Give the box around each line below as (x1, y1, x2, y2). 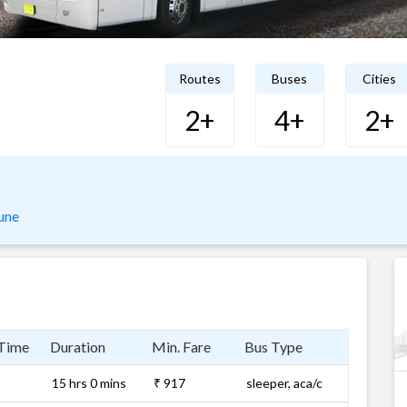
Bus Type (244, 338, 303, 355)
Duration (50, 338, 105, 355)
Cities (362, 71, 396, 86)
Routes (178, 71, 221, 86)
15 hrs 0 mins (52, 375, 126, 391)
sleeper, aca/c (246, 375, 323, 391)
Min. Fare (152, 338, 211, 355)
